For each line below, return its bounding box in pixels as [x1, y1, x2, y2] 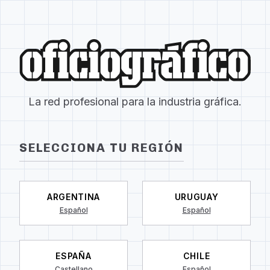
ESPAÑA [55, 250, 92, 261]
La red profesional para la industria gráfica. [28, 95, 242, 108]
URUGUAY [174, 191, 219, 202]
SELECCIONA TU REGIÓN [19, 140, 184, 155]
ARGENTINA [46, 191, 101, 202]
